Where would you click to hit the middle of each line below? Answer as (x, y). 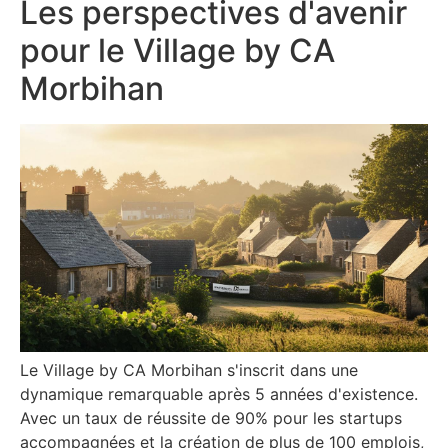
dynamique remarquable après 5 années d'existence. (219, 394)
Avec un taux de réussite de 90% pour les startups (211, 418)
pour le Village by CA (177, 50)
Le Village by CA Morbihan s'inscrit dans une (189, 370)
